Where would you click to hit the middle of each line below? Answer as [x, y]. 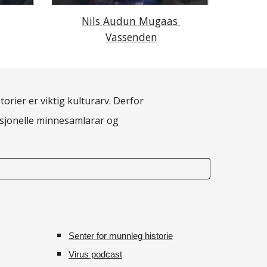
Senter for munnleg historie [120, 236]
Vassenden [131, 37]
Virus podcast [95, 254]
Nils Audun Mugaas [130, 21]
